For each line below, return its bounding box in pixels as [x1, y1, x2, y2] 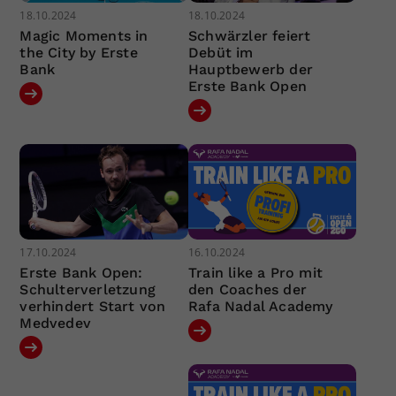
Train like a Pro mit [187, 263, 323, 281]
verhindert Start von [19, 297, 166, 315]
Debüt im [187, 44, 254, 62]
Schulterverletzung [19, 280, 156, 298]
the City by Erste [19, 44, 138, 62]
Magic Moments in [19, 27, 148, 45]
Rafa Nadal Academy [187, 297, 333, 315]
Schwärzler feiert [187, 27, 311, 45]
